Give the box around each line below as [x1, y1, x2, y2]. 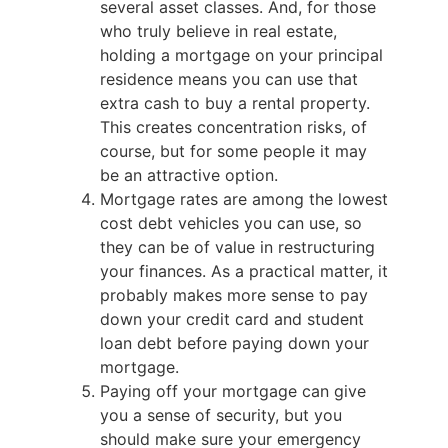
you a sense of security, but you [100, 405, 342, 426]
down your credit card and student [100, 309, 364, 330]
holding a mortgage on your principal [100, 45, 383, 66]
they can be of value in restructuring [100, 237, 375, 258]
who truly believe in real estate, [100, 21, 337, 42]
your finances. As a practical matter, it [100, 261, 388, 282]
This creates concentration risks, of [100, 117, 367, 138]
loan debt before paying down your [100, 333, 369, 354]
